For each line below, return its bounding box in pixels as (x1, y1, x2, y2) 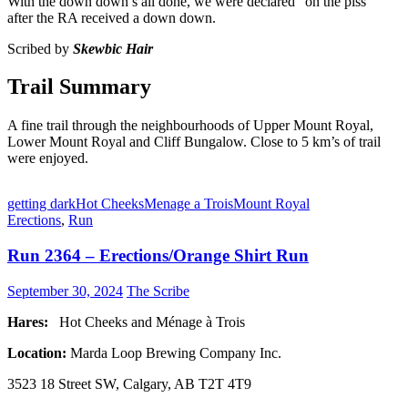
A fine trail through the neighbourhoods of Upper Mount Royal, (7, 117, 373, 134)
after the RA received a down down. (7, 9, 216, 25)
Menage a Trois (144, 196, 233, 212)
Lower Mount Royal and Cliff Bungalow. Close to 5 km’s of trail (7, 134, 381, 150)
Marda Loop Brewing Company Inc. (70, 344, 281, 361)
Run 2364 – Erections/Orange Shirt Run (7, 246, 309, 266)
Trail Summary (7, 75, 151, 99)
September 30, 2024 (7, 282, 123, 299)
